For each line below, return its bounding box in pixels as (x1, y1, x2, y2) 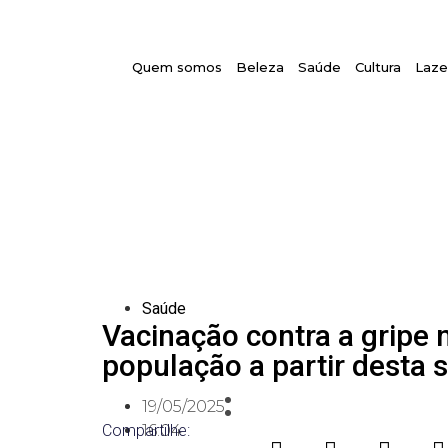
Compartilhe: (102, 421, 190, 441)
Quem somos (132, 59, 223, 75)
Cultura (355, 59, 402, 75)
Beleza (236, 59, 285, 75)
